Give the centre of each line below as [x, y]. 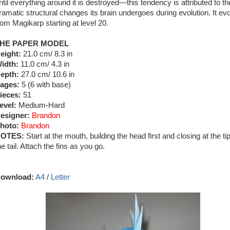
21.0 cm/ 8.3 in [47, 54]
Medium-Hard [41, 105]
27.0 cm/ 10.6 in [47, 74]
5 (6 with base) [45, 85]
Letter [60, 177]
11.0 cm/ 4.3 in [44, 64]
